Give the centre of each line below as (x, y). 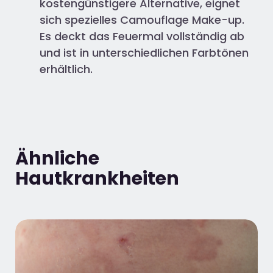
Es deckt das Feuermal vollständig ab (142, 36)
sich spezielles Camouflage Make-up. (142, 19)
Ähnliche (57, 158)
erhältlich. (66, 69)
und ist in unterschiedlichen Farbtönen (144, 52)
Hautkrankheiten (97, 178)
